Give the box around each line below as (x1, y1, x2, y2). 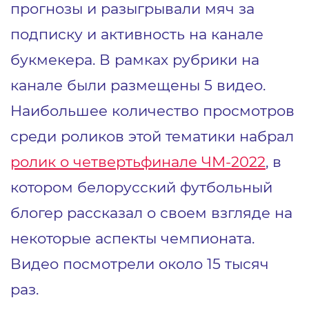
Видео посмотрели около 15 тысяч (10, 254, 269, 272)
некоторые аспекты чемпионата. (10, 228, 255, 247)
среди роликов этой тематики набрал (10, 126, 294, 145)
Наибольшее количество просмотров (10, 101, 295, 119)
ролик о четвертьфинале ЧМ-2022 (10, 152, 266, 170)
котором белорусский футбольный (10, 177, 272, 196)
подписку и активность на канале (10, 24, 263, 43)
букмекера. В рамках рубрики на (10, 50, 259, 68)
